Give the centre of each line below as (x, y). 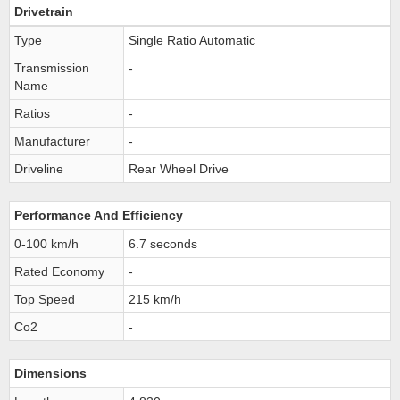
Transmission (52, 68)
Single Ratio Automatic (192, 40)
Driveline (39, 169)
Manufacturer (52, 141)
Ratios (32, 113)
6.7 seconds (163, 244)
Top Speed (45, 299)
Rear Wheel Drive (179, 169)
